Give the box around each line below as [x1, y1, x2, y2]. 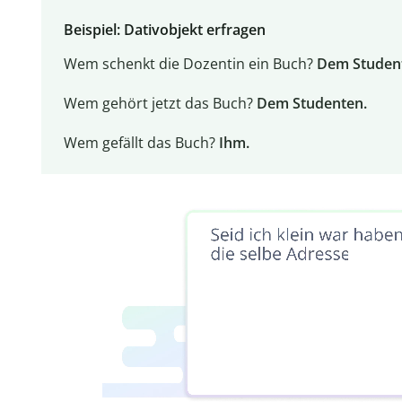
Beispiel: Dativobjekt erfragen [63, 20, 269, 40]
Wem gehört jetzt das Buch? [63, 93, 257, 114]
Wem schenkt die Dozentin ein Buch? [63, 54, 317, 74]
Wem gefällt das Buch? [63, 133, 215, 153]
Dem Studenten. [256, 93, 367, 114]
